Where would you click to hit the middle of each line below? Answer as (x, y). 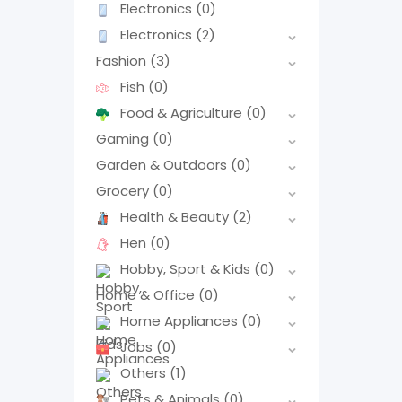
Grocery (124, 191)
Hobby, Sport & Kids (187, 269)
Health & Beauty (176, 217)
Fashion (123, 61)
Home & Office (147, 295)
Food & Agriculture (183, 113)
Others (145, 373)
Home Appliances (181, 321)
